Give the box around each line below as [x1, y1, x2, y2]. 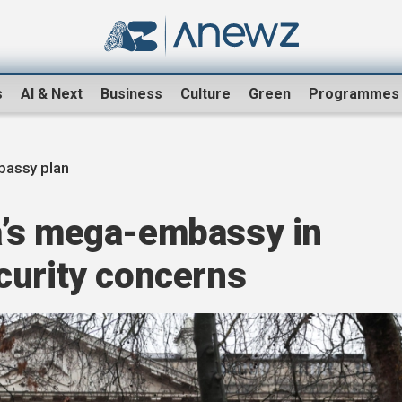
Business [100, 85, 162, 103]
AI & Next [21, 85, 83, 103]
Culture [180, 85, 231, 103]
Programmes [309, 85, 399, 103]
